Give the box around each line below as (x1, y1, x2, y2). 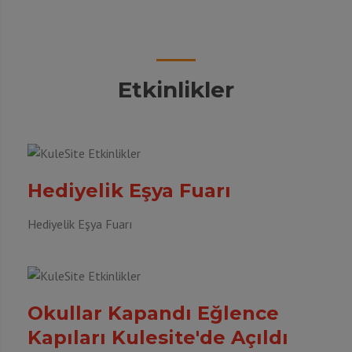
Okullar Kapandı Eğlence (27, 302, 279, 324)
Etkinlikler (118, 76, 234, 103)
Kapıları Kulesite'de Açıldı (27, 326, 288, 349)
